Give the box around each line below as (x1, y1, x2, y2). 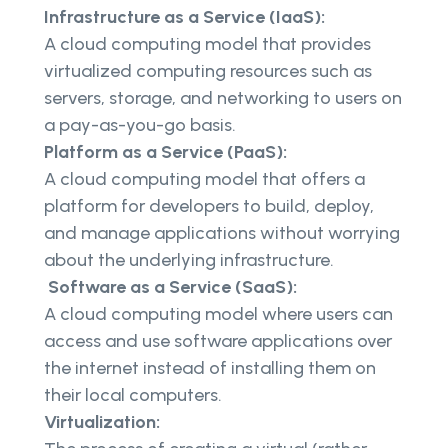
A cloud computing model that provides (44, 32, 371, 55)
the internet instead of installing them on (44, 356, 376, 379)
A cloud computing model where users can (44, 302, 393, 325)
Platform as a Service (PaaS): (44, 140, 287, 163)
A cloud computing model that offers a (44, 167, 365, 190)
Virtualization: (44, 410, 160, 433)
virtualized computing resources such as (44, 59, 372, 82)
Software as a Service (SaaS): (48, 275, 297, 298)
